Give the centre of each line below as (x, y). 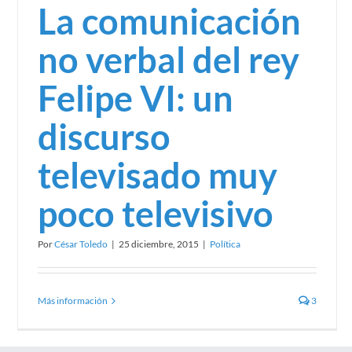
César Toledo (81, 244)
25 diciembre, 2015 (159, 244)
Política (225, 244)
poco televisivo (156, 214)
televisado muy (158, 176)
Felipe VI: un (136, 99)
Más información (73, 301)
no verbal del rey (169, 60)
